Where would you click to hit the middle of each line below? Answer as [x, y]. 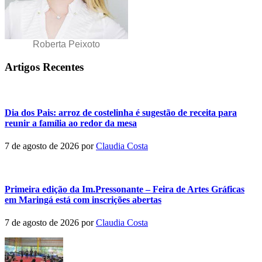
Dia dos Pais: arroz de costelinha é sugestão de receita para [121, 113]
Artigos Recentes [44, 67]
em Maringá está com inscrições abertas [83, 199]
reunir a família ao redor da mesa [71, 123]
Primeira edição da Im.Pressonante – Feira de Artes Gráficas [125, 189]
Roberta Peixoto [66, 44]
